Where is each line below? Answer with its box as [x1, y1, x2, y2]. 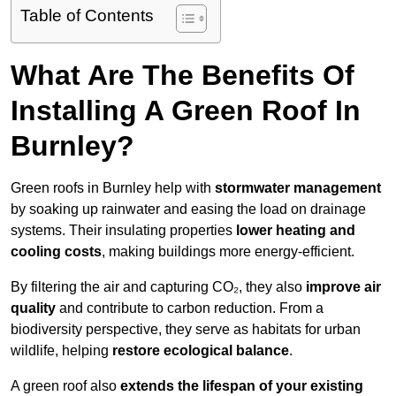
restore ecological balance [112, 343, 289, 359]
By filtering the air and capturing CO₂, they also [11, 279, 306, 295]
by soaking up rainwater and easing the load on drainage [11, 202, 366, 217]
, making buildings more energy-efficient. [102, 244, 354, 260]
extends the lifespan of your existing [120, 378, 363, 394]
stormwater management [215, 180, 381, 196]
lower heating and [236, 223, 355, 239]
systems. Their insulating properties [11, 223, 236, 239]
